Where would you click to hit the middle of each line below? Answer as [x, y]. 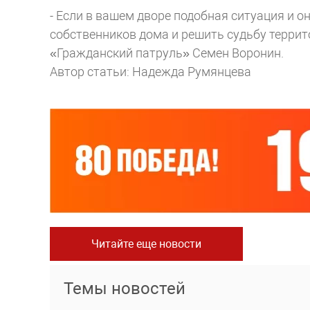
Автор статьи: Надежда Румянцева [151, 72]
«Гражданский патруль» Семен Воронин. [167, 53]
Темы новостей [125, 289]
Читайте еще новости [146, 244]
